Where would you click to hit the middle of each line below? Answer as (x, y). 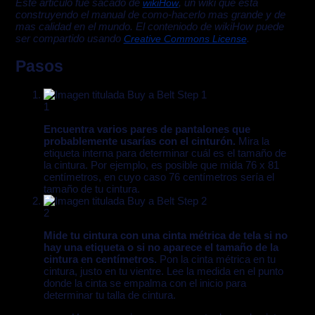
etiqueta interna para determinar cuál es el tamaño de (165, 153)
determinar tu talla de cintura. (109, 295)
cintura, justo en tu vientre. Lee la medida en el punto (163, 271)
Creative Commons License (185, 39)
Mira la (252, 141)
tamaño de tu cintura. (91, 189)
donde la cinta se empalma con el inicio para (144, 283)
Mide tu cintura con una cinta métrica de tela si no (165, 236)
